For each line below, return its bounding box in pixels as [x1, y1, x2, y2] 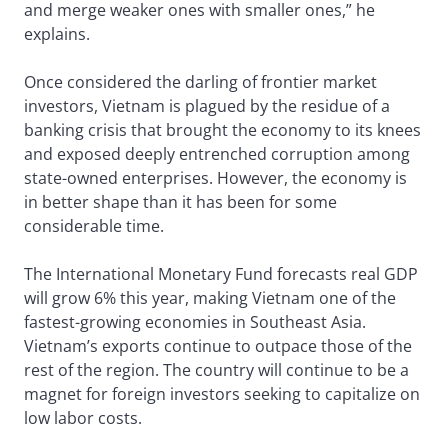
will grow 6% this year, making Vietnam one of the [24, 287, 396, 310]
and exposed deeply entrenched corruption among [24, 143, 410, 166]
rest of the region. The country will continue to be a [24, 359, 409, 382]
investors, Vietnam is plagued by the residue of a [24, 95, 390, 118]
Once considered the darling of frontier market [24, 71, 377, 94]
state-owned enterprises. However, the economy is [24, 167, 407, 190]
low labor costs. [24, 407, 142, 430]
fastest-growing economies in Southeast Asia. [24, 311, 366, 334]
